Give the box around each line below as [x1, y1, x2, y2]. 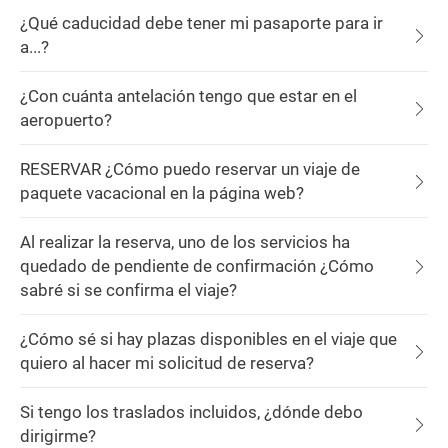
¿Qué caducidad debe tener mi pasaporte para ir [20, 13, 383, 33]
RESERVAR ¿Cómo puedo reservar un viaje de [20, 159, 360, 179]
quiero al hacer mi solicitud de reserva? [20, 353, 314, 373]
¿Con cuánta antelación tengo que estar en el [20, 86, 357, 106]
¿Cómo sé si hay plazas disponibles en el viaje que [20, 329, 397, 349]
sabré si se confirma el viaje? [20, 280, 237, 300]
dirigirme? [20, 426, 96, 446]
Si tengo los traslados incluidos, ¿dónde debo [20, 402, 363, 422]
